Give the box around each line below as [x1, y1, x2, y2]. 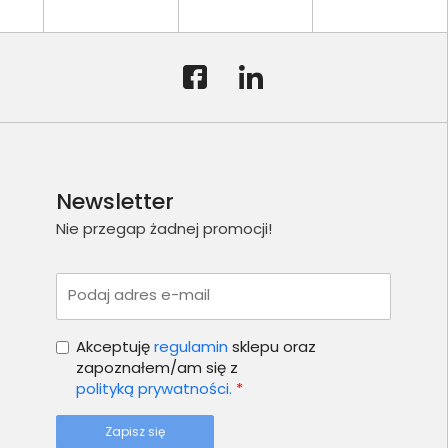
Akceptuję [75, 335, 154, 357]
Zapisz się [104, 422, 165, 440]
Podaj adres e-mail [67, 284, 210, 306]
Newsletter [55, 186, 174, 218]
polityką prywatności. [75, 377, 232, 399]
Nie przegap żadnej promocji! [55, 218, 272, 240]
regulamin [153, 335, 228, 357]
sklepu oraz [227, 335, 316, 357]
